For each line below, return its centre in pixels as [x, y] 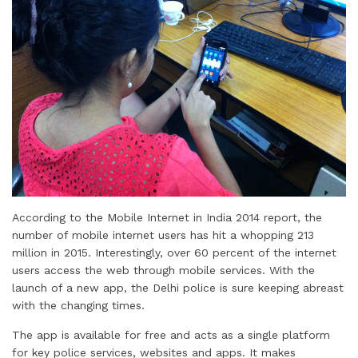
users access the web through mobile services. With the [163, 270]
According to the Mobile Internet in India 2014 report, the [167, 217]
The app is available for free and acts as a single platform [171, 335]
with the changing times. [78, 305]
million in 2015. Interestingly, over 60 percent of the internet [174, 253]
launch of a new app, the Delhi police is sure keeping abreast [178, 288]
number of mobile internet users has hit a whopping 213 [163, 235]
